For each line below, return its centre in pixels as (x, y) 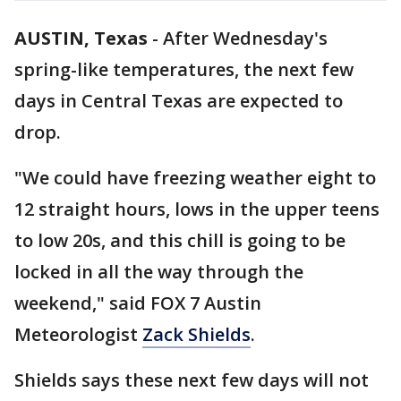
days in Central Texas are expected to (179, 101)
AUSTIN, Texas (81, 38)
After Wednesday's (245, 38)
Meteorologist (78, 334)
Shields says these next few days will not (192, 380)
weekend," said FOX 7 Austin (138, 303)
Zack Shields (196, 334)
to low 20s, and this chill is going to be (180, 240)
